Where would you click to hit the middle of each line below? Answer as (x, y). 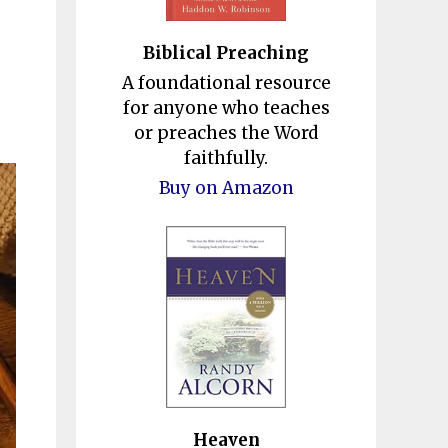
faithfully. (226, 157)
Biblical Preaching (226, 52)
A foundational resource (226, 82)
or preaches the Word (226, 132)
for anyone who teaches (226, 107)
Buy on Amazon (226, 187)
